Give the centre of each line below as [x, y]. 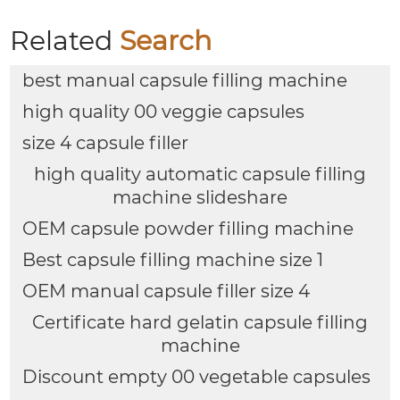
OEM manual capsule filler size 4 [166, 291]
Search [166, 40]
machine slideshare [200, 197]
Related [65, 40]
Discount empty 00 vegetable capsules [196, 376]
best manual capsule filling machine [184, 81]
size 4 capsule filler [105, 142]
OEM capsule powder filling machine [187, 228]
